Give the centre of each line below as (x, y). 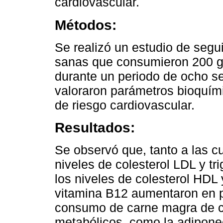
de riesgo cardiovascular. (125, 105)
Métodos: (86, 25)
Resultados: (95, 128)
